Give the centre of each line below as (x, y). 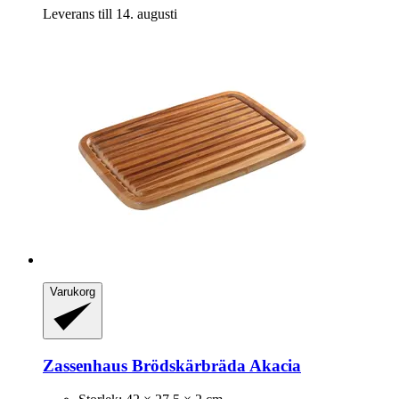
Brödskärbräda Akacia (214, 365)
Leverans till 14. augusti (110, 14)
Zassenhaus (85, 365)
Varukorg (73, 292)
